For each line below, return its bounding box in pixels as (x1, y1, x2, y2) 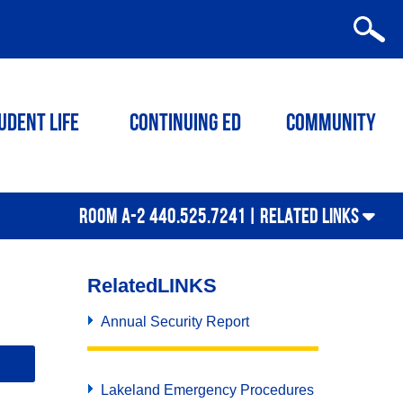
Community (286, 112, 376, 137)
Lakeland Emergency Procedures (100, 382, 314, 398)
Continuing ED (130, 112, 241, 137)
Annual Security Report (100, 314, 249, 329)
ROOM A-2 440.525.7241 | (79, 205, 260, 227)
